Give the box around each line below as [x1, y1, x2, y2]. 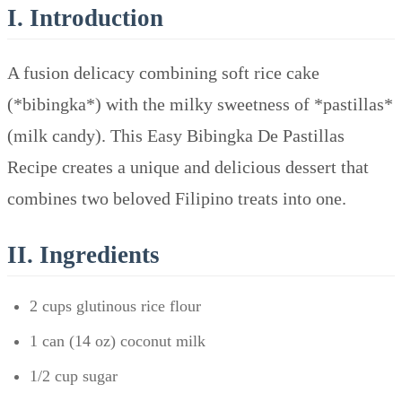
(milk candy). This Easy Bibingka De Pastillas [7, 125, 345, 145]
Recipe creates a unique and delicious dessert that [7, 156, 369, 177]
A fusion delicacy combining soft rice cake [7, 62, 319, 83]
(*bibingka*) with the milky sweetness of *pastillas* [7, 93, 393, 114]
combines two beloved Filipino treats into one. [7, 188, 346, 208]
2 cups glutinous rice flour [30, 296, 201, 315]
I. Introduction [7, 4, 163, 31]
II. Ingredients [7, 240, 160, 268]
